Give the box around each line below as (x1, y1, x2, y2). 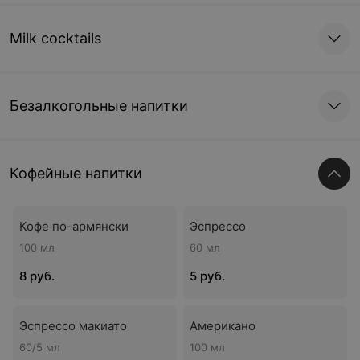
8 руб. (19, 268, 55, 284)
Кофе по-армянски (19, 219, 129, 234)
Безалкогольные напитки (10, 97, 188, 114)
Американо (190, 318, 256, 333)
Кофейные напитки (10, 165, 142, 182)
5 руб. (190, 268, 225, 284)
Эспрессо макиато (19, 318, 127, 333)
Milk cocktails (10, 30, 101, 47)
